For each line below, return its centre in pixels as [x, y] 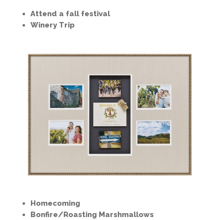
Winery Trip [53, 25]
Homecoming [55, 203]
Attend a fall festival [70, 14]
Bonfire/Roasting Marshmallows [92, 214]
